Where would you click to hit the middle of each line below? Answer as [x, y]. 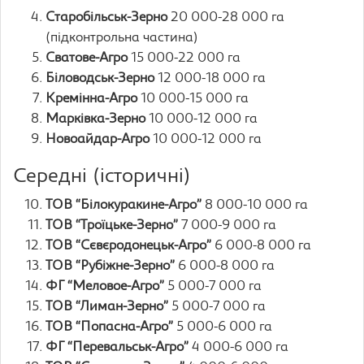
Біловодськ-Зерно [100, 79]
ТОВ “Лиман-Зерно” [107, 307]
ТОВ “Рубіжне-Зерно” [110, 266]
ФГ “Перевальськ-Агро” [117, 348]
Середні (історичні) [102, 177]
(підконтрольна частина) [122, 38]
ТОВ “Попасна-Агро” [109, 327]
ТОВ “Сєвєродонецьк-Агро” [128, 246]
